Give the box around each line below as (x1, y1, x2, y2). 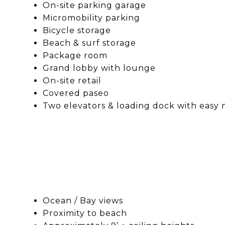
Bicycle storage (42, 25, 111, 35)
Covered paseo (42, 88, 109, 98)
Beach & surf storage (42, 38, 136, 48)
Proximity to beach (42, 208, 127, 218)
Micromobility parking (42, 13, 140, 23)
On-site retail (42, 75, 101, 85)
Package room (42, 50, 107, 60)
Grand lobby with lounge (42, 63, 156, 73)
